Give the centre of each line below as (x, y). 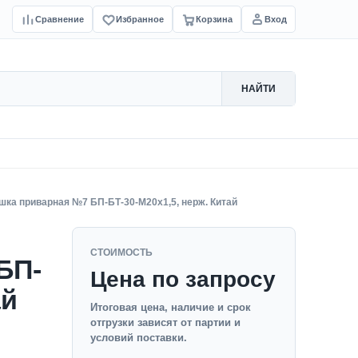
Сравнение (60, 19)
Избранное (140, 19)
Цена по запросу (183, 279)
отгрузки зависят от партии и (165, 322)
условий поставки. (139, 338)
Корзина (214, 19)
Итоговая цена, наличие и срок (171, 307)
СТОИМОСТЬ (121, 253)
